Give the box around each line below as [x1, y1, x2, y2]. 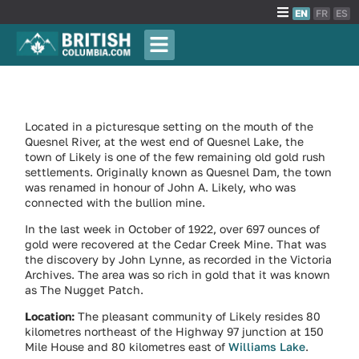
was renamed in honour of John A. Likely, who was [25, 179, 296, 194]
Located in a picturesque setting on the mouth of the [25, 119, 314, 133]
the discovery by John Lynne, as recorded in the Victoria [25, 252, 333, 266]
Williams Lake [228, 340, 306, 354]
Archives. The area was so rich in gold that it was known [25, 267, 331, 281]
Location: [25, 309, 75, 324]
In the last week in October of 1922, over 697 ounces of [25, 221, 321, 236]
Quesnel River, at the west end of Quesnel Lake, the [25, 134, 305, 148]
